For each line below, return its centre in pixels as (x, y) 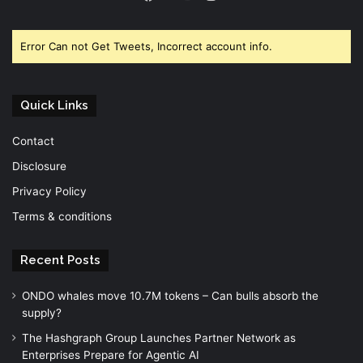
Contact (33, 141)
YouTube (216, 15)
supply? (42, 312)
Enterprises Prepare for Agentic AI (111, 354)
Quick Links (54, 105)
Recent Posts (60, 260)
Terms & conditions (62, 216)
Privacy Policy (49, 191)
